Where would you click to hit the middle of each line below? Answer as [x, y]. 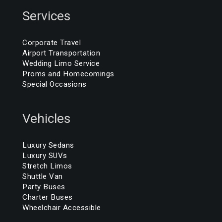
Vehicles [46, 118]
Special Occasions [55, 84]
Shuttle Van [43, 176]
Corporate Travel [52, 42]
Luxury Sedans [48, 145]
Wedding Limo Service [61, 63]
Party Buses [44, 187]
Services [46, 16]
